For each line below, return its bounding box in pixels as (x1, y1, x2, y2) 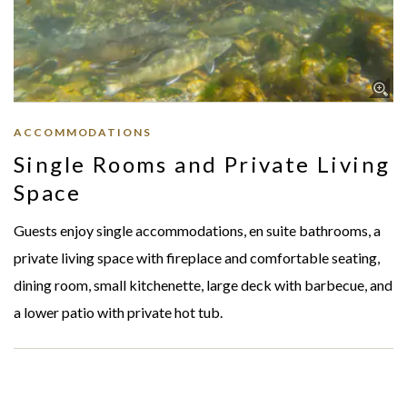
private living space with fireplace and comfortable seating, (14, 249, 380, 267)
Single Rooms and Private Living (14, 151, 391, 178)
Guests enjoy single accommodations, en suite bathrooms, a (14, 222, 381, 240)
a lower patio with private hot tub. (14, 303, 223, 322)
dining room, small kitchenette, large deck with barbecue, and (14, 276, 392, 294)
